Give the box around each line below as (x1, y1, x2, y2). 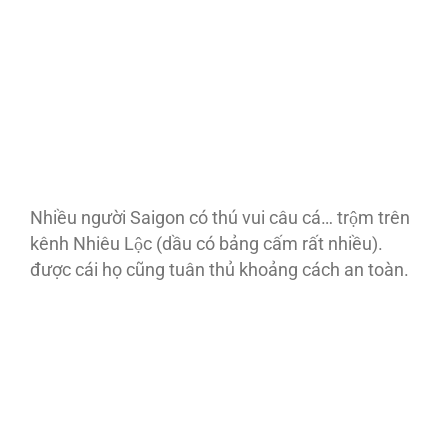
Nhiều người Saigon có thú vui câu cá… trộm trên (30, 208, 410, 229)
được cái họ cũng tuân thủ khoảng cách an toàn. (30, 260, 409, 281)
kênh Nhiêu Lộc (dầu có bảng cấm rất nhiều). (30, 234, 383, 255)
